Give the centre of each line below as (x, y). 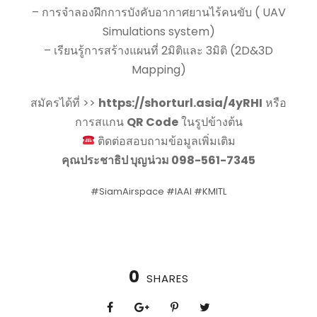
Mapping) (158, 69)
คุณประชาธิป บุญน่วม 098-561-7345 (158, 160)
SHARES (167, 278)
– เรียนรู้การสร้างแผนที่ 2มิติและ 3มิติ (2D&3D (158, 50)
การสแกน (100, 122)
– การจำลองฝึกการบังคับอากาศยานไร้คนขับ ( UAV (158, 12)
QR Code (152, 122)
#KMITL (210, 191)
